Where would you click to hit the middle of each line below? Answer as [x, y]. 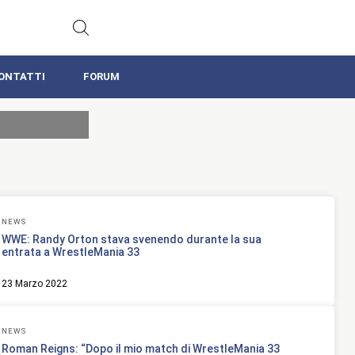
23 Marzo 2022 [34, 284]
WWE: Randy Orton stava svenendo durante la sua [132, 240]
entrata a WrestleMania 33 [71, 252]
